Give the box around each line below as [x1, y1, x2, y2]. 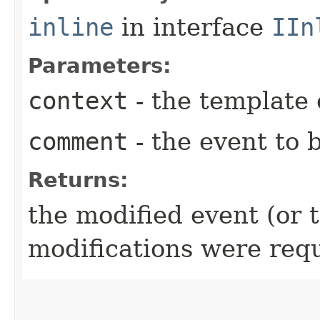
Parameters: [28, 53, 171, 78]
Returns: [28, 167, 129, 192]
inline [28, 12, 114, 41]
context [28, 86, 128, 115]
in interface [114, 12, 271, 41]
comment [28, 126, 128, 156]
